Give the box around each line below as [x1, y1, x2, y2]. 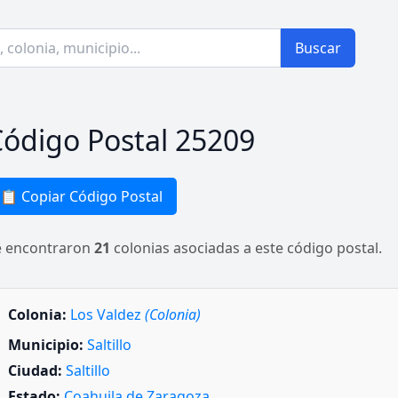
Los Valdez [70, 305, 145, 324]
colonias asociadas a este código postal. [110, 238, 382, 258]
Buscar [295, 38, 341, 58]
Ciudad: [8, 361, 62, 381]
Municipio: [8, 335, 84, 354]
